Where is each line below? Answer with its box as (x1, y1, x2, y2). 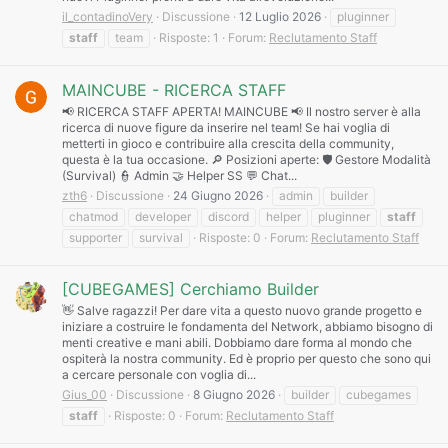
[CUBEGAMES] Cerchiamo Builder (62, 279, 319, 300)
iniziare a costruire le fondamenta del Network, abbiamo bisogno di (62, 319, 433, 335)
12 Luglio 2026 (239, 9, 321, 25)
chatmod (69, 208, 118, 224)
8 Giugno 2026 (193, 387, 275, 403)
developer (135, 208, 191, 224)
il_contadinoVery (62, 9, 153, 25)
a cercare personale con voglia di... (62, 367, 256, 383)
